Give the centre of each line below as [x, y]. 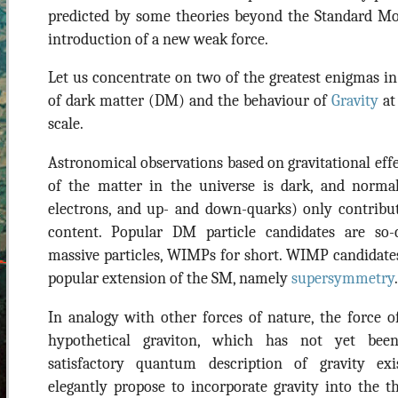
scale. [65, 124]
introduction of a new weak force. [158, 39]
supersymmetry [342, 278]
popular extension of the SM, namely [169, 278]
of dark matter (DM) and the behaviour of [189, 101]
